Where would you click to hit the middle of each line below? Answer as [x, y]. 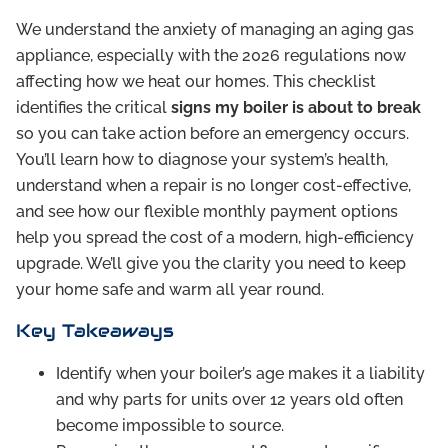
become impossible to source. [170, 426]
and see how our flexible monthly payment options [207, 212]
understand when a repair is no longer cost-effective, [213, 186]
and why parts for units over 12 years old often [229, 400]
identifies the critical [93, 108]
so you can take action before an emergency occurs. [212, 134]
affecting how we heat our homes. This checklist [196, 82]
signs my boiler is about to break [296, 108]
